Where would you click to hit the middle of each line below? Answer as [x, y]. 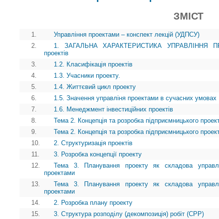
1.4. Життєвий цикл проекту [95, 87]
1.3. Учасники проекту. [87, 76]
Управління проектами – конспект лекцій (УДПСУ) [127, 34]
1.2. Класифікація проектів [93, 64]
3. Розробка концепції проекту [98, 154]
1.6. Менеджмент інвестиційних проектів [113, 109]
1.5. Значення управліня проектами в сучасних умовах [135, 98]
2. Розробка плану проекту [93, 203]
